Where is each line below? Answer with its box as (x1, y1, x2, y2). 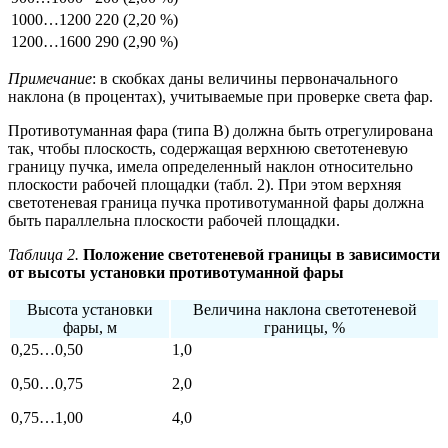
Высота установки (26, 301, 153, 319)
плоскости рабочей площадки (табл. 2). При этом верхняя (8, 176, 401, 194)
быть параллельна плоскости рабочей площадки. (8, 212, 340, 230)
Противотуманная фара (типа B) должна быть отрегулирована (8, 122, 433, 140)
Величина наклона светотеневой (192, 301, 417, 319)
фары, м (62, 319, 117, 337)
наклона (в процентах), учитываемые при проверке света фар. (8, 88, 433, 106)
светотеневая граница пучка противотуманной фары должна (8, 194, 424, 212)
